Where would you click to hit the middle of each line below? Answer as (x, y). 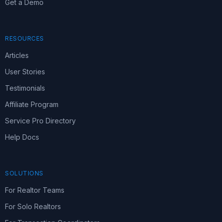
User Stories (25, 72)
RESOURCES (25, 38)
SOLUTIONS (24, 173)
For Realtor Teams (35, 190)
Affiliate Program (32, 104)
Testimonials (25, 88)
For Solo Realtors (33, 206)
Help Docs (22, 137)
